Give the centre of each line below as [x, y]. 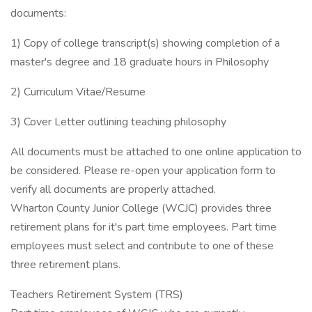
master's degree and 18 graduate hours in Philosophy [140, 62]
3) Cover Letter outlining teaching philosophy [118, 122]
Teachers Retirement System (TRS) [97, 295]
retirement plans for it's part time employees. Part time [143, 227]
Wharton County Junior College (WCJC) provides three [141, 208]
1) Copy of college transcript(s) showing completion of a [145, 43]
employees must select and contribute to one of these [142, 246]
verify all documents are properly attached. [113, 189]
